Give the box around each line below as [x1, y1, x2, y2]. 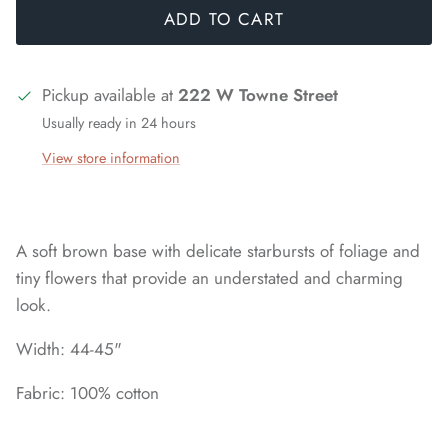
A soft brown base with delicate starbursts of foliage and [16, 239, 420, 264]
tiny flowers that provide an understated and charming [16, 266, 403, 291]
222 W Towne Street [178, 82, 338, 107]
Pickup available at [42, 82, 178, 107]
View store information [42, 148, 180, 169]
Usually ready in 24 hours [42, 112, 196, 133]
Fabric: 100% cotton [16, 381, 159, 406]
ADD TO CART [163, 7, 285, 32]
